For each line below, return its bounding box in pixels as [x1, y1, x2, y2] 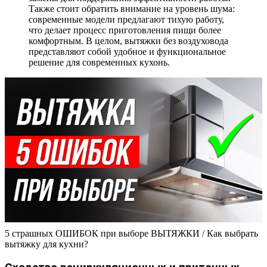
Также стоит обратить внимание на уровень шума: [29, 3, 235, 14]
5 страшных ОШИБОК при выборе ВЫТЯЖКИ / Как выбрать [5, 228, 258, 238]
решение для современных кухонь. [29, 57, 170, 67]
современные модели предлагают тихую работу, [29, 14, 224, 24]
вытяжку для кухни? [5, 238, 88, 249]
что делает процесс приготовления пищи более [29, 24, 221, 35]
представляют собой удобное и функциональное [29, 46, 226, 57]
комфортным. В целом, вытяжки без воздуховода [29, 35, 228, 46]
